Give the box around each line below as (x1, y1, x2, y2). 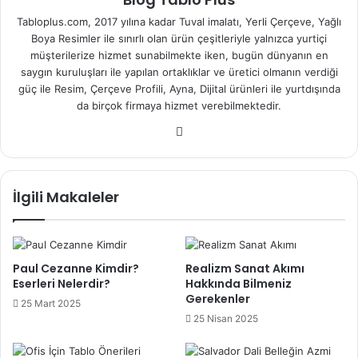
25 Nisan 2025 (193, 312, 258, 324)
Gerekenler (185, 290, 250, 307)
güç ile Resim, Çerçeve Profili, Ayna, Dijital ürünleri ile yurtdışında (18, 82, 340, 95)
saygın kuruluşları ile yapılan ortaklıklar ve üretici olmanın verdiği (20, 65, 338, 78)
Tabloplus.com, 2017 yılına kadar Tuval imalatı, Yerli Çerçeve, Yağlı (17, 14, 341, 28)
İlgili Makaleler (13, 186, 119, 207)
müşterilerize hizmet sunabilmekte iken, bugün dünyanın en (30, 48, 328, 62)
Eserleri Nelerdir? (13, 275, 110, 292)
